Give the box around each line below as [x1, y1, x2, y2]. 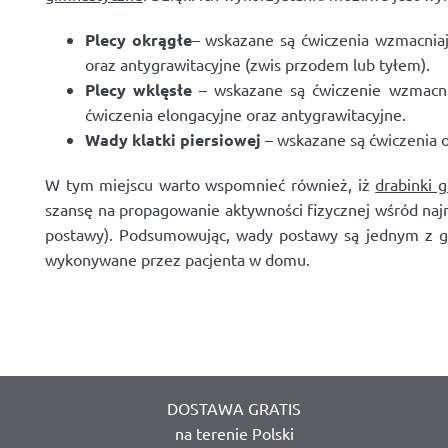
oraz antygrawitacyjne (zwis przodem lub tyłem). [85, 54, 430, 74]
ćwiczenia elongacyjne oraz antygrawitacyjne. [85, 104, 406, 124]
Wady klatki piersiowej [85, 129, 261, 150]
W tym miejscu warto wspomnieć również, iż [45, 174, 376, 194]
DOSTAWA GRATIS [167, 398, 301, 418]
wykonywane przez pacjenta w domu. [45, 249, 310, 269]
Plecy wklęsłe [85, 79, 193, 100]
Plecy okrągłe [85, 29, 192, 50]
